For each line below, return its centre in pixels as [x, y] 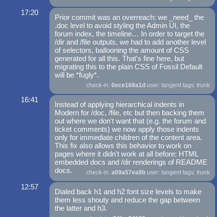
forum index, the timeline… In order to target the [130, 34]
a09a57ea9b [128, 173]
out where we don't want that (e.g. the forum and [131, 121]
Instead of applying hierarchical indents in [120, 105]
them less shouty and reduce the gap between [128, 200]
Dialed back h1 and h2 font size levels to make [128, 192]
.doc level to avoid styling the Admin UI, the [123, 26]
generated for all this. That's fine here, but [120, 59]
